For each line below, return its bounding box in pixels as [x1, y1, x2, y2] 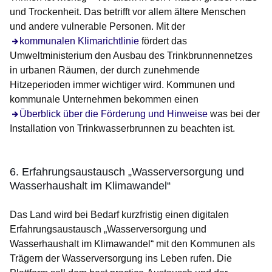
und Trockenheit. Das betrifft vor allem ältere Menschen [10, 7, 246, 18]
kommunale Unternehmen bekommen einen [10, 94, 199, 105]
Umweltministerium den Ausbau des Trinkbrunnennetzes [10, 50, 253, 61]
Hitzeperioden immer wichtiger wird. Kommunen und [10, 80, 235, 90]
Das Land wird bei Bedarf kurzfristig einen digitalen [10, 209, 229, 220]
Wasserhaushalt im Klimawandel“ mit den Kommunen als [10, 239, 255, 250]
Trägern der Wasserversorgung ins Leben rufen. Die [10, 253, 232, 264]
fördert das [139, 36, 187, 47]
